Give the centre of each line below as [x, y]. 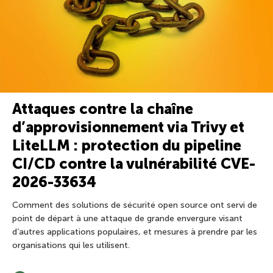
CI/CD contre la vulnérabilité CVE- [134, 163]
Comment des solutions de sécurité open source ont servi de [135, 205]
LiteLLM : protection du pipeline [127, 145]
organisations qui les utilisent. [71, 245]
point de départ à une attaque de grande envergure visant [127, 218]
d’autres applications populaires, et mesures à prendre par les [135, 232]
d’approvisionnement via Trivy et [128, 127]
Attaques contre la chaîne [103, 108]
